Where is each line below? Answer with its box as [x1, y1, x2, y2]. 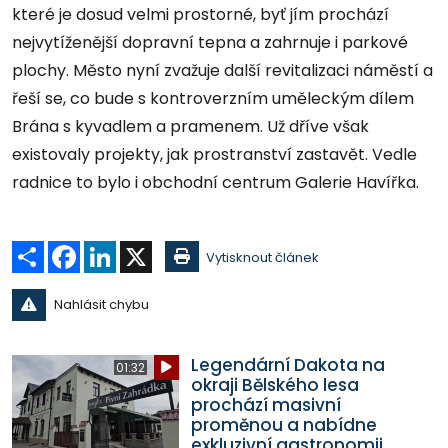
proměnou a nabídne [190, 412, 377, 437]
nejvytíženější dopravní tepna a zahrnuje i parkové [12, 30, 408, 54]
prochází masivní [190, 392, 341, 417]
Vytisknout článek [206, 247, 319, 267]
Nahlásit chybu [53, 294, 149, 314]
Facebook [80, 238, 146, 258]
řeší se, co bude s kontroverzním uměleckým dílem [12, 86, 414, 110]
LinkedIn [116, 238, 168, 258]
